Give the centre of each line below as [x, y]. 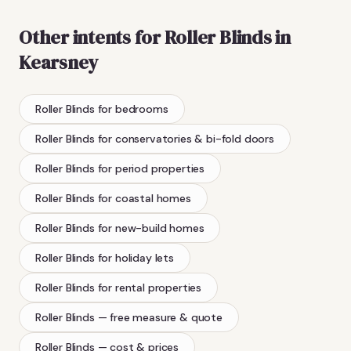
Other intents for [92, 37]
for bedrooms [133, 109]
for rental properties [150, 287]
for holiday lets [136, 257]
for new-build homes [151, 228]
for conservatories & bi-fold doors [186, 138]
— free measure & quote [160, 317]
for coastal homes [144, 198]
